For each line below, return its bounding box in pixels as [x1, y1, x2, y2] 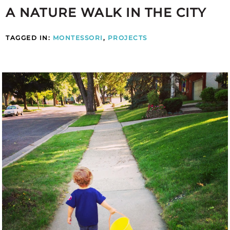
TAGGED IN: [6, 34, 53, 42]
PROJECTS [107, 34, 147, 42]
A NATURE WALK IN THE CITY [6, 5, 207, 21]
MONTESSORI [52, 34, 103, 42]
